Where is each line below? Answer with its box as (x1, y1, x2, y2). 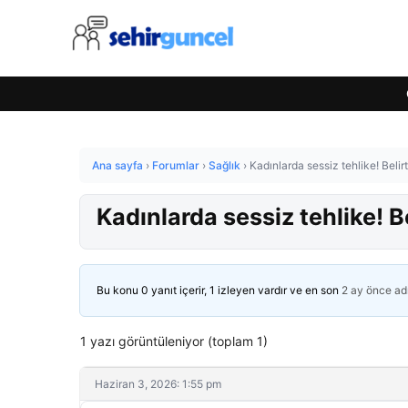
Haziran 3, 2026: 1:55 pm (95, 377, 221, 391)
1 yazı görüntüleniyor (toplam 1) (80, 333, 268, 349)
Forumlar (152, 158, 199, 172)
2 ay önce (342, 283, 392, 297)
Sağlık (209, 158, 240, 172)
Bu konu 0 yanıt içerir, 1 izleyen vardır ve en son (97, 283, 342, 297)
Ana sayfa (92, 158, 143, 172)
